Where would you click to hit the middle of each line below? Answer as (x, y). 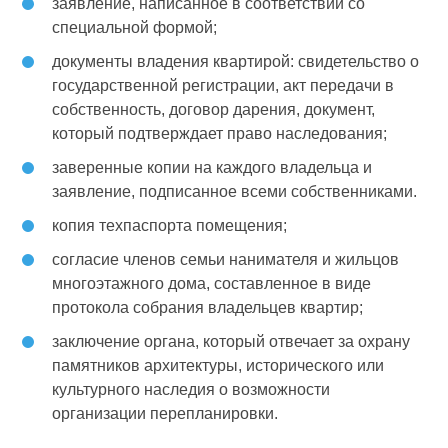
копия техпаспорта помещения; (170, 225)
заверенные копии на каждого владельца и (212, 167)
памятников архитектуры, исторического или (218, 365)
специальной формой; (135, 27)
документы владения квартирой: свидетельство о (236, 61)
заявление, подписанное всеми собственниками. (235, 191)
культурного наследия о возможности (191, 389)
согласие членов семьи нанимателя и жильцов (226, 259)
